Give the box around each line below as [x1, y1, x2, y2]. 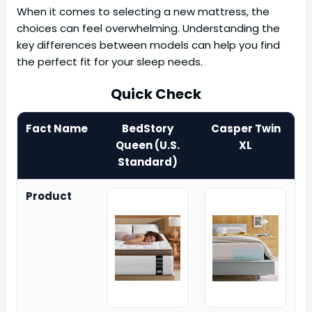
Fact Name [26, 121, 88, 136]
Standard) [118, 155, 178, 170]
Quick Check [111, 84, 201, 104]
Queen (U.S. [116, 138, 180, 153]
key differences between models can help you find [17, 38, 280, 53]
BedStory [122, 121, 173, 136]
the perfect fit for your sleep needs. [17, 54, 203, 70]
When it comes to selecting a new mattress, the [17, 4, 270, 19]
